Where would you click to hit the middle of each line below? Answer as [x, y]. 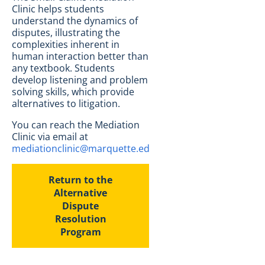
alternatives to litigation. [66, 104]
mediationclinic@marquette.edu [84, 148]
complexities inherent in [66, 44]
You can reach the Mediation [76, 125]
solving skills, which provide [73, 92]
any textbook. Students [63, 68]
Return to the [80, 180]
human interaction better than [80, 56]
